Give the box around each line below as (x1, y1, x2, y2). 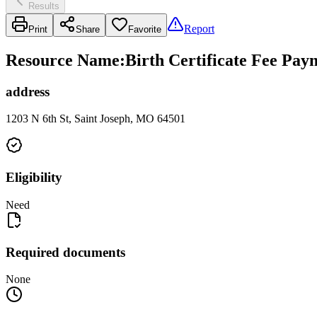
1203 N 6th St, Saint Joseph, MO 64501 (6, 113, 185, 125)
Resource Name (6, 50, 120, 69)
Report (184, 22, 214, 35)
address (6, 83, 50, 99)
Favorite (128, 23, 161, 35)
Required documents (6, 244, 125, 260)
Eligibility (6, 170, 62, 185)
